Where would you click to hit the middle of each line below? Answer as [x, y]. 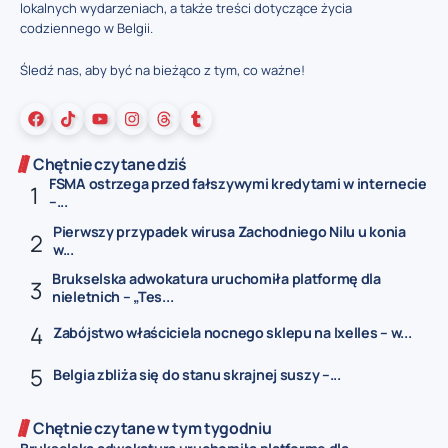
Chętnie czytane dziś [110, 163]
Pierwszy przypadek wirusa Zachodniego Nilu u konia [229, 231]
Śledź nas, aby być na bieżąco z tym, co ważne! [162, 70]
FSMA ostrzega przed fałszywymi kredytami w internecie [238, 184]
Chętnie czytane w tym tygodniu [152, 427]
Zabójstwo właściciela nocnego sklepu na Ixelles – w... [232, 332]
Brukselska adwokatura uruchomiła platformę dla [216, 279]
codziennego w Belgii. [86, 27]
